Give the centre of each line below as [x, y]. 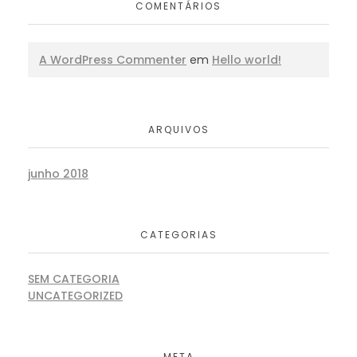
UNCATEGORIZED [75, 296]
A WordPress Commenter [113, 59]
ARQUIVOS [178, 129]
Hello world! [247, 59]
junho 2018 [58, 174]
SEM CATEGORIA [74, 279]
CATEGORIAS [178, 234]
